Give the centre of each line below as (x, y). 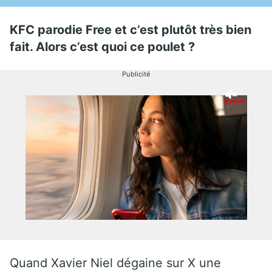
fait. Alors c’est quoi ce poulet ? (102, 46)
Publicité (136, 74)
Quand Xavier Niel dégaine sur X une (115, 263)
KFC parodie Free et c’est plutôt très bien (131, 29)
